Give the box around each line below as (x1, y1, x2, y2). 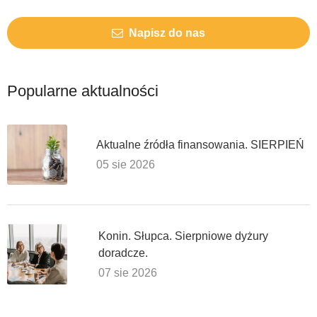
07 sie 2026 (98, 267, 157, 279)
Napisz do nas (126, 27, 205, 39)
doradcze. (98, 247, 148, 259)
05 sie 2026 (96, 158, 155, 171)
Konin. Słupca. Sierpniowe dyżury (98, 230, 268, 242)
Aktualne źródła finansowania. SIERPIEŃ (96, 139, 304, 151)
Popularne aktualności (7, 82, 158, 100)
